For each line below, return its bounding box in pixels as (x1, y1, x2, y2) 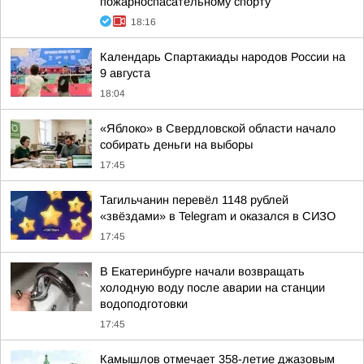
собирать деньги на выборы (100, 138, 253, 151)
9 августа (100, 67, 150, 80)
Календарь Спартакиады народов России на (100, 50, 345, 63)
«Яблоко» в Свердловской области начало (100, 122, 336, 135)
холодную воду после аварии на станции (100, 281, 325, 294)
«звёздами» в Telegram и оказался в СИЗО (100, 210, 336, 223)
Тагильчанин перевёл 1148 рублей (100, 193, 288, 206)
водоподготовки (100, 297, 188, 310)
